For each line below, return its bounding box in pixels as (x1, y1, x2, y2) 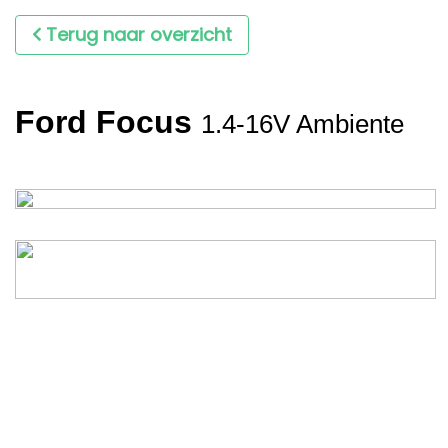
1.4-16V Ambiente (201, 110, 404, 138)
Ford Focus (15, 104, 192, 140)
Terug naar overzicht (46, 22, 232, 47)
